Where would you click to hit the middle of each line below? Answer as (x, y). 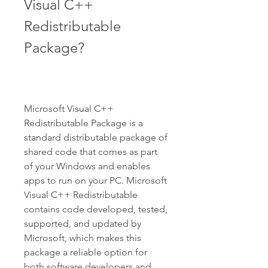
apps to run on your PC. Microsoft (95, 180)
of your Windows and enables (87, 166)
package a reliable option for (86, 252)
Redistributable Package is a (83, 123)
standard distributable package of (96, 137)
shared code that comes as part (91, 152)
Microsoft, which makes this (83, 238)
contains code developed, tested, (96, 209)
